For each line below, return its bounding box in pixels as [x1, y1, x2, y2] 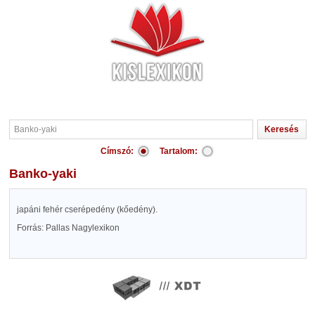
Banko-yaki [18, 167, 77, 181]
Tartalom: [160, 146, 198, 156]
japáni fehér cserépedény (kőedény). [16, 205, 157, 214]
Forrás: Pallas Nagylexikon [16, 223, 120, 233]
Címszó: [101, 146, 134, 156]
